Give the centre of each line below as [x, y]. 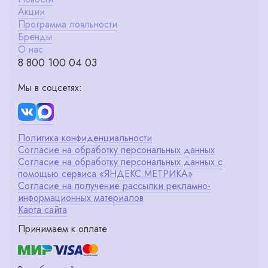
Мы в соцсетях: [50, 88]
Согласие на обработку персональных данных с [120, 162]
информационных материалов [81, 197]
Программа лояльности [68, 25]
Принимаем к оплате [63, 229]
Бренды [35, 37]
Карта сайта [42, 209]
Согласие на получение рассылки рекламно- [114, 185]
